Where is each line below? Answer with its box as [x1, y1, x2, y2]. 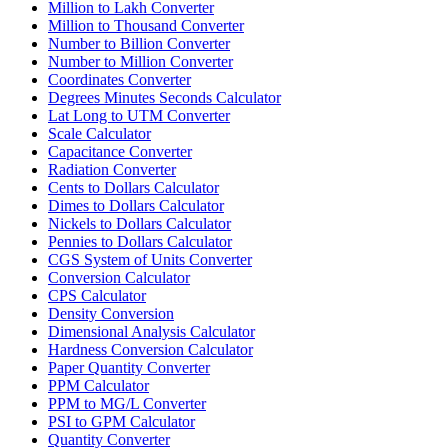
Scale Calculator [48, 124, 151, 142]
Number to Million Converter [48, 52, 233, 70]
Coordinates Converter [48, 70, 191, 88]
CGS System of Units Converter [48, 250, 252, 268]
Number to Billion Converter [48, 34, 230, 52]
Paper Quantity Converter [48, 358, 210, 376]
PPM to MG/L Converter [48, 394, 206, 412]
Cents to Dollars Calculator [48, 178, 219, 196]
